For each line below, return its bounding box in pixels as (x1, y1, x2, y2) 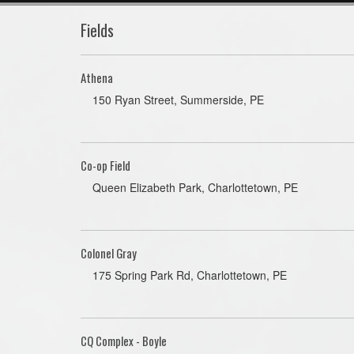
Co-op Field (81, 156, 130, 174)
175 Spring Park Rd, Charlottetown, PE (92, 267, 287, 283)
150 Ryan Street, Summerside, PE (92, 92, 264, 107)
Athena (81, 69, 113, 86)
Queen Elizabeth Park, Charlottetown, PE (92, 179, 298, 195)
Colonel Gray (81, 244, 137, 262)
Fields (81, 18, 114, 42)
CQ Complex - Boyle (81, 332, 167, 349)
